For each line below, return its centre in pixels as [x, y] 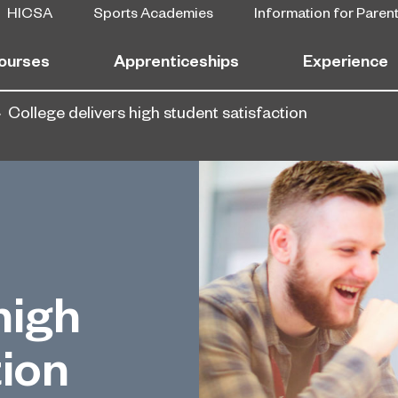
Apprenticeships [176, 60]
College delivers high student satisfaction [158, 111]
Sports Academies [153, 11]
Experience [346, 60]
